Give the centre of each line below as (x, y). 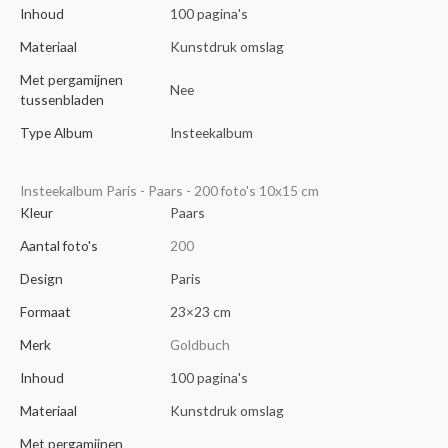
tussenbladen (62, 99)
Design (41, 279)
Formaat (45, 312)
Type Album (56, 132)
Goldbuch (200, 345)
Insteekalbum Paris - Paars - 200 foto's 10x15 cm (169, 191)
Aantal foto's (59, 246)
